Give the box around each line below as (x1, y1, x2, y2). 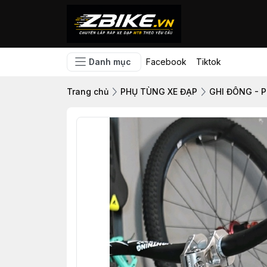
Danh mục (89, 57, 131, 67)
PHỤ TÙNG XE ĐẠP (120, 86, 197, 97)
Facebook (146, 57, 187, 67)
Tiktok (196, 57, 221, 67)
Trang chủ (67, 86, 108, 97)
